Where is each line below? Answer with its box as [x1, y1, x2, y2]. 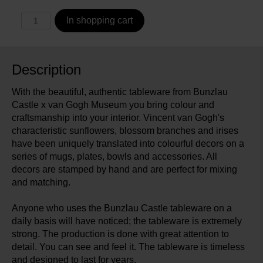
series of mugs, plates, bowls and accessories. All [12, 151, 217, 162]
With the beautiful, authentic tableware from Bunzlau [12, 87, 228, 97]
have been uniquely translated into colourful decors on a [12, 139, 244, 149]
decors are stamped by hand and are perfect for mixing [12, 164, 237, 175]
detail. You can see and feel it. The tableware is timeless [12, 242, 245, 252]
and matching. [12, 177, 70, 188]
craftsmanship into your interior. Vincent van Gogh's [12, 113, 224, 123]
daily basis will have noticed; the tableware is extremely [12, 216, 242, 227]
